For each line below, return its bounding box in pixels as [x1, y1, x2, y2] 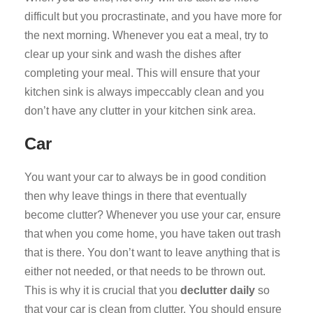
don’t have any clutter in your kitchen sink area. [24, 105, 256, 117]
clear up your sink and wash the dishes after [24, 48, 241, 61]
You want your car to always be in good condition [24, 171, 266, 184]
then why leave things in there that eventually [24, 190, 247, 203]
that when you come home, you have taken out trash [24, 228, 281, 240]
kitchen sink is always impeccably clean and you [24, 86, 264, 99]
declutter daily [180, 284, 255, 297]
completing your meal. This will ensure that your [24, 67, 260, 80]
